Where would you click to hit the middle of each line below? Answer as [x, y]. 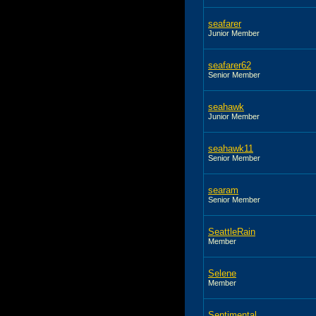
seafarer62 [230, 65]
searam [223, 190]
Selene [222, 273]
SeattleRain [232, 231]
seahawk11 [231, 148]
